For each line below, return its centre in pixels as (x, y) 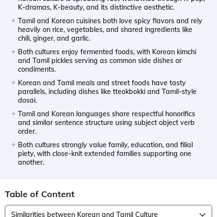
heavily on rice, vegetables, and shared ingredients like (105, 29)
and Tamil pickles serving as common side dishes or (100, 60)
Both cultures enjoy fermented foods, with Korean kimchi (107, 52)
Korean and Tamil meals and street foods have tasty (102, 83)
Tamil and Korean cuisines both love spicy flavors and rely (110, 21)
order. (27, 131)
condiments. (37, 69)
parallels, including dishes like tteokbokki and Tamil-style (107, 91)
